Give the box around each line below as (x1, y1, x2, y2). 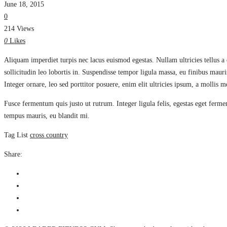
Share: (4, 150, 22, 158)
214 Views (4, 24, 34, 32)
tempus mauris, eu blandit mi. (4, 111, 90, 120)
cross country (30, 131, 68, 139)
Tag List (4, 131, 28, 139)
